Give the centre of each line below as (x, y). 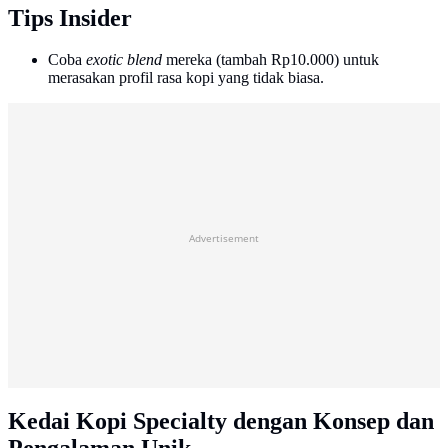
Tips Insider (70, 17)
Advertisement (224, 238)
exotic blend (124, 60)
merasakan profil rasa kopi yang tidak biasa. (186, 78)
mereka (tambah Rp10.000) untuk (270, 60)
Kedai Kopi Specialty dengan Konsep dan (221, 421)
